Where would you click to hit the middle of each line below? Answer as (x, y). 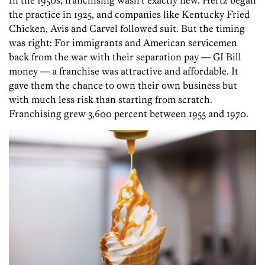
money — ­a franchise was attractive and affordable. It (124, 71)
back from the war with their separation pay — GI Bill (125, 57)
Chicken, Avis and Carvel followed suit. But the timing (127, 29)
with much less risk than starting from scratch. (111, 100)
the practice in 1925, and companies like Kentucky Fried (129, 14)
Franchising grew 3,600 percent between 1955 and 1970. (129, 114)
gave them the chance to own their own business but (123, 85)
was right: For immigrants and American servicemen (123, 43)
